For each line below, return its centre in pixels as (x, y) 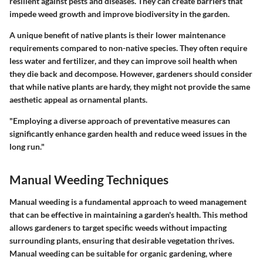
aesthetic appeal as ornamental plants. (78, 100)
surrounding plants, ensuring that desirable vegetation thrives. (122, 240)
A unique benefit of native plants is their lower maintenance (117, 35)
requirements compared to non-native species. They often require (128, 48)
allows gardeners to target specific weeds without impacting (118, 227)
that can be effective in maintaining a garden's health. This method (129, 214)
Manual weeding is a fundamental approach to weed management (128, 201)
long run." (27, 147)
